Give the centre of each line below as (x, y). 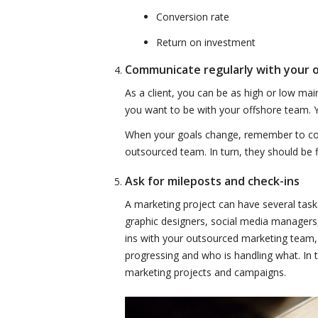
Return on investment (206, 42)
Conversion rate (193, 16)
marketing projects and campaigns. (205, 273)
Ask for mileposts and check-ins (212, 181)
